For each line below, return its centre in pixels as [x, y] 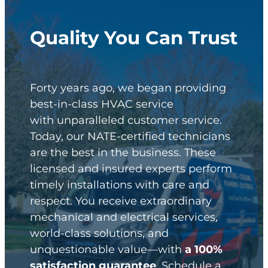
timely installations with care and [120, 185]
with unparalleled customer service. [126, 120]
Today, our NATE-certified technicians [130, 136]
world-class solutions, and [99, 233]
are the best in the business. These [123, 152]
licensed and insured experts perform [131, 168]
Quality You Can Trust [134, 37]
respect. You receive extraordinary [121, 201]
